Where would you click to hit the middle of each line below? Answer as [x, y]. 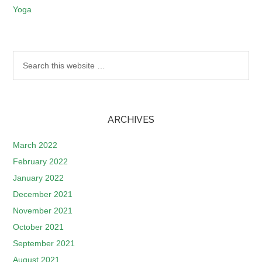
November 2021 [43, 211]
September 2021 [44, 243]
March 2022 [35, 145]
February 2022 [41, 161]
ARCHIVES [131, 120]
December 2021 [43, 194]
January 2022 [39, 178]
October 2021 [39, 227]
